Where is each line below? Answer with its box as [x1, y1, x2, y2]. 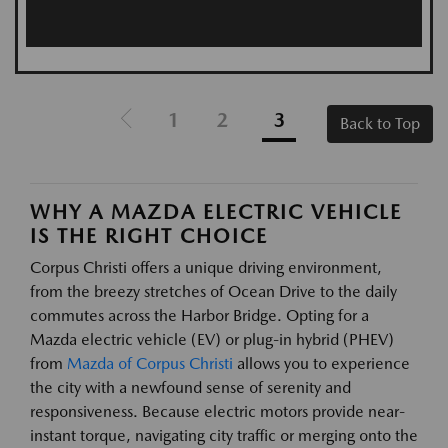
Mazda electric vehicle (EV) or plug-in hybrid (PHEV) [30, 330, 394, 350]
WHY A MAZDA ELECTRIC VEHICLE [30, 200, 402, 225]
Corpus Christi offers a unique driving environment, [30, 258, 382, 278]
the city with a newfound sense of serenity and [30, 378, 351, 398]
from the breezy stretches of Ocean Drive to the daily [30, 282, 397, 302]
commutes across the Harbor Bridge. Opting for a [30, 306, 369, 326]
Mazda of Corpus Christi [67, 354, 233, 374]
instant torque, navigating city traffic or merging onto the [30, 426, 418, 446]
